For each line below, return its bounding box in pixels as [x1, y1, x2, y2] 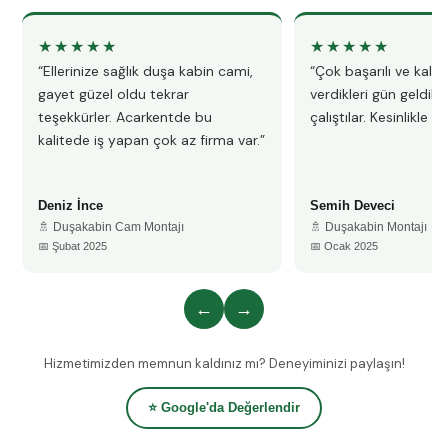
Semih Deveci [310, 198, 395, 213]
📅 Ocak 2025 [310, 240, 378, 252]
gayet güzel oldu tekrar [38, 85, 189, 103]
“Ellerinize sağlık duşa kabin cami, [38, 62, 253, 80]
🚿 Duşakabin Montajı [310, 220, 427, 234]
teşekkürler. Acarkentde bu [38, 108, 212, 126]
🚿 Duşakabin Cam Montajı [38, 220, 184, 234]
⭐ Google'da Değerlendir [148, 400, 300, 415]
